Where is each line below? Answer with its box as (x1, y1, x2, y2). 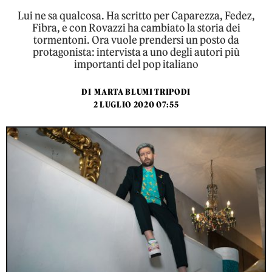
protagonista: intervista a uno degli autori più (32, 46, 240, 59)
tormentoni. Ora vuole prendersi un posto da (33, 33, 239, 47)
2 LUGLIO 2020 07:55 (93, 100, 179, 110)
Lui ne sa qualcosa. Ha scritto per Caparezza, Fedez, (17, 9, 255, 22)
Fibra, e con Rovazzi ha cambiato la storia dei (32, 21, 240, 35)
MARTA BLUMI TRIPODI (94, 87, 191, 97)
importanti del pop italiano (73, 58, 199, 71)
